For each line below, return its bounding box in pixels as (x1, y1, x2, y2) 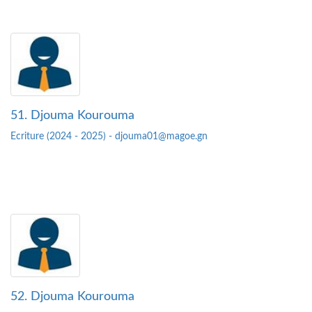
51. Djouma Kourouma (10, 109, 134, 123)
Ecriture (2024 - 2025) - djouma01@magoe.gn (10, 132, 208, 142)
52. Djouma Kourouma (10, 290, 134, 304)
